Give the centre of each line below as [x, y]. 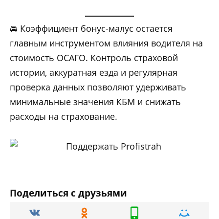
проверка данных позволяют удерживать [98, 87]
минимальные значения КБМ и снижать [95, 102]
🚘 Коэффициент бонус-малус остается [91, 28]
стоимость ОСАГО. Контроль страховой [94, 58]
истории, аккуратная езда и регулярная [94, 72]
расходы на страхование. [64, 116]
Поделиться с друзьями [68, 193]
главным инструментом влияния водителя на [106, 43]
